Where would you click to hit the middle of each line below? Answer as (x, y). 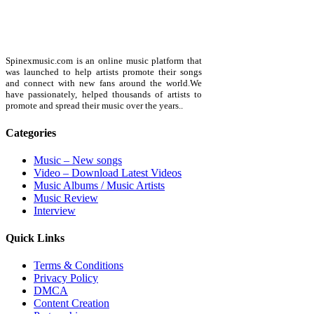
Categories (31, 132)
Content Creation (71, 303)
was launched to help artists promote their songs (104, 72)
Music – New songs (78, 160)
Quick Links (35, 238)
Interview (55, 210)
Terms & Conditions (78, 266)
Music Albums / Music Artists (99, 185)
